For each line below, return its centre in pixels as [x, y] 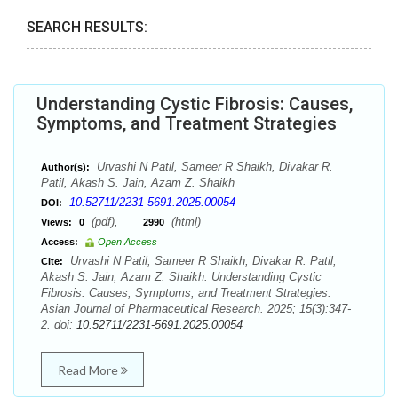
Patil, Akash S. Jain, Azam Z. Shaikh [138, 183]
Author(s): [65, 167]
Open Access [127, 242]
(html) [184, 222]
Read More [89, 370]
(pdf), [115, 222]
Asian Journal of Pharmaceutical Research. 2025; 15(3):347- [196, 309]
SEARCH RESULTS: [87, 27]
